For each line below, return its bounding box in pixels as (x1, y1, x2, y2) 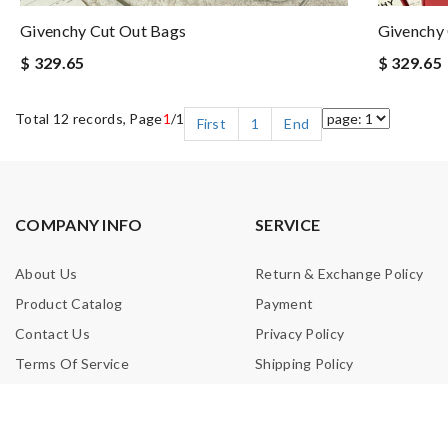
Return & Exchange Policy (255, 265, 424, 282)
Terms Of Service (15, 355, 129, 372)
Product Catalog (15, 295, 123, 312)
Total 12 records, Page (15, 110, 163, 127)
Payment (255, 295, 314, 312)
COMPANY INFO (15, 215, 143, 234)
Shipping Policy (255, 355, 354, 372)
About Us (15, 265, 78, 282)
